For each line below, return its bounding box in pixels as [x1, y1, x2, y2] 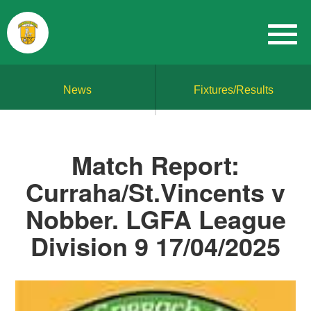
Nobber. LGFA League [25, 201, 286, 237]
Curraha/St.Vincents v [26, 174, 285, 210]
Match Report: [72, 146, 239, 183]
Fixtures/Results [194, 84, 274, 96]
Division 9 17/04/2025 [31, 228, 280, 264]
